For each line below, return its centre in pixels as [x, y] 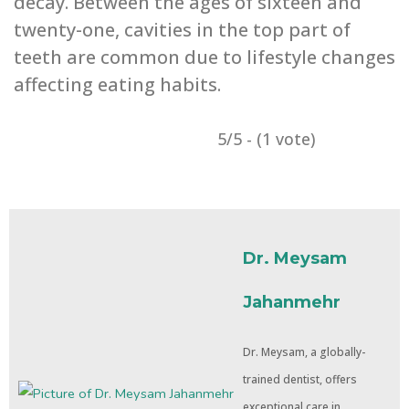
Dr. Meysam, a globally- [304, 352]
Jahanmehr [292, 303]
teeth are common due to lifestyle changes [204, 58]
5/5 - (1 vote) [266, 139]
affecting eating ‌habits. [117, 85]
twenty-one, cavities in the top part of [182, 30]
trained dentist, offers [300, 380]
